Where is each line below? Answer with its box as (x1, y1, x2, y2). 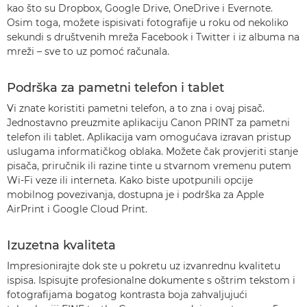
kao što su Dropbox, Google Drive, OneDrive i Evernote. (7, 2, 273, 14)
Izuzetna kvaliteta (7, 238, 116, 253)
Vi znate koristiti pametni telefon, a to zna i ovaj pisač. (7, 102, 265, 114)
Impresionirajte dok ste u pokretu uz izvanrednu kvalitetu (7, 260, 280, 272)
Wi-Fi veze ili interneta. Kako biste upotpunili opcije (7, 174, 253, 186)
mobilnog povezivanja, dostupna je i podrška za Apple (7, 188, 264, 201)
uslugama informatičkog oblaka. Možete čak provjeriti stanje (7, 145, 298, 158)
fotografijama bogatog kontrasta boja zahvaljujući (7, 288, 247, 301)
